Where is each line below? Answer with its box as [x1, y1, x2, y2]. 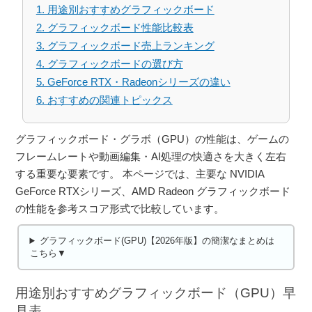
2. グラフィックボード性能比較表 [36, 22, 194, 34]
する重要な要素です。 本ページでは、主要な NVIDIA [15, 168, 265, 180]
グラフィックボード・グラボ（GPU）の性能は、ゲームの [15, 133, 290, 146]
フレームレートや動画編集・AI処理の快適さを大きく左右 [15, 150, 287, 163]
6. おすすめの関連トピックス [36, 94, 173, 107]
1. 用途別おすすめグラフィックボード [36, 3, 214, 16]
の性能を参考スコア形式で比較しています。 [15, 203, 225, 215]
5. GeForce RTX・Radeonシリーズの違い [36, 76, 231, 88]
